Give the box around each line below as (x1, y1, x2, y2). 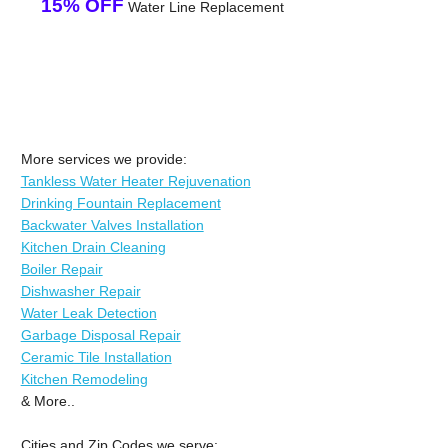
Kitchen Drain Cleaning (20, 238, 166, 255)
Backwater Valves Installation (20, 216, 204, 233)
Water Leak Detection (20, 304, 157, 321)
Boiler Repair (20, 260, 103, 277)
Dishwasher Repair (20, 282, 141, 299)
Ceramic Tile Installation (20, 348, 172, 365)
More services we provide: (20, 150, 187, 167)
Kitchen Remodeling (20, 370, 148, 387)
